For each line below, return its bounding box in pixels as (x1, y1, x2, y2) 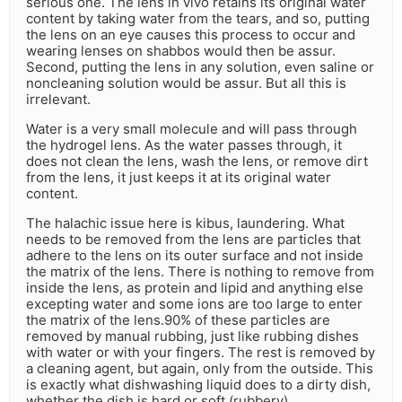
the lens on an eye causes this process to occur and (26, 26, 355, 44)
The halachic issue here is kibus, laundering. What (26, 214, 345, 232)
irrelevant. (26, 91, 91, 109)
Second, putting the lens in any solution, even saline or (26, 58, 374, 76)
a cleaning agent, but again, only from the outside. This (26, 360, 373, 378)
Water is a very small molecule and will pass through (26, 120, 357, 138)
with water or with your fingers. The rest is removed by (26, 344, 375, 362)
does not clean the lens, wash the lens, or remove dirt (26, 153, 368, 170)
